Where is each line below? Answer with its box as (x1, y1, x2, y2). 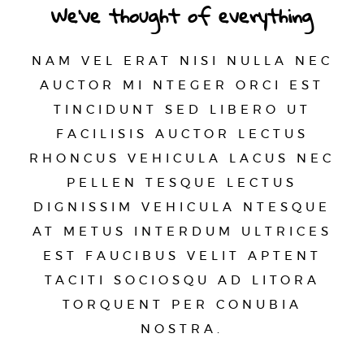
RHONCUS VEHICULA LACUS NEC (29, 152, 335, 165)
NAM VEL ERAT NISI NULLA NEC (31, 54, 333, 67)
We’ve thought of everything (51, 2, 313, 34)
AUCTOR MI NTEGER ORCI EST (40, 79, 324, 92)
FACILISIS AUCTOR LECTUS (55, 128, 309, 141)
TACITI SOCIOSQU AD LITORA (44, 274, 320, 287)
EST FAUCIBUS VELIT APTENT (42, 249, 322, 262)
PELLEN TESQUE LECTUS (67, 176, 297, 189)
